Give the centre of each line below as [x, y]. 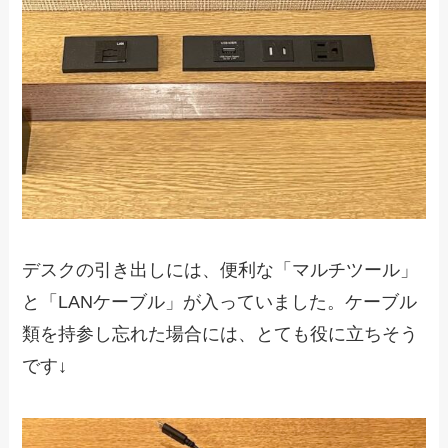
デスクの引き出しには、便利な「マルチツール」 [220, 270]
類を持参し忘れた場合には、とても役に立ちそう [220, 334]
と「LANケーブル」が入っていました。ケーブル [220, 302]
